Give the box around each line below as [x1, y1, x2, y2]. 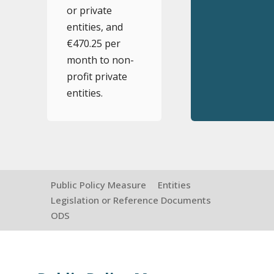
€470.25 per [66, 37, 120, 50]
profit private [66, 70, 127, 83]
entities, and [66, 20, 123, 34]
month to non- [66, 53, 134, 67]
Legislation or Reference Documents [51, 194, 212, 206]
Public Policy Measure [51, 179, 147, 191]
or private [66, 4, 112, 17]
